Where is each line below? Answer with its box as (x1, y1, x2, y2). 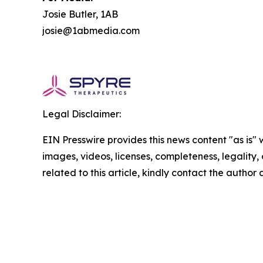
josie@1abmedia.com (42, 25, 140, 36)
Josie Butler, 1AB (42, 8, 118, 20)
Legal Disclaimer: (42, 108, 121, 120)
